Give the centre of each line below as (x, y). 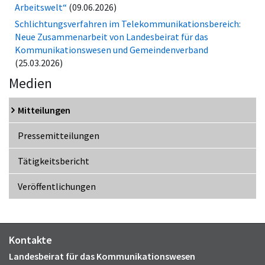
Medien (30, 83)
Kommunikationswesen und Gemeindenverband (112, 50)
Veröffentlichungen (57, 187)
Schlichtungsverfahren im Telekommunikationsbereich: (128, 24)
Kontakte (30, 240)
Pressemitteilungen (59, 136)
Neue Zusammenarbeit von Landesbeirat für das (112, 37)
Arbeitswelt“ (41, 7)
